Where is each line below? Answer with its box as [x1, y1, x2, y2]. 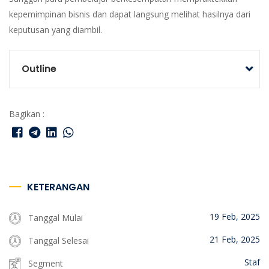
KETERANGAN [27, 180, 89, 194]
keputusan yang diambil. [9, 24, 102, 35]
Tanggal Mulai [26, 212, 83, 223]
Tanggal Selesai [26, 235, 89, 246]
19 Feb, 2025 [210, 211, 260, 222]
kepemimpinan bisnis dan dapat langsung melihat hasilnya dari [9, 8, 250, 20]
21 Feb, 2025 [210, 234, 260, 245]
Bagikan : [9, 108, 44, 119]
